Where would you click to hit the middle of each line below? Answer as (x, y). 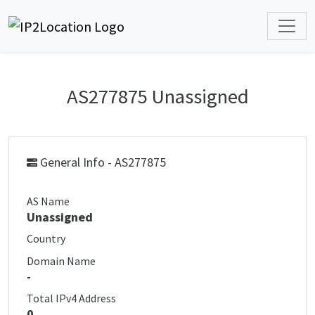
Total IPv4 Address (71, 298)
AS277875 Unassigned (157, 96)
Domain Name (61, 261)
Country (46, 238)
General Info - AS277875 (102, 162)
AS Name (48, 201)
